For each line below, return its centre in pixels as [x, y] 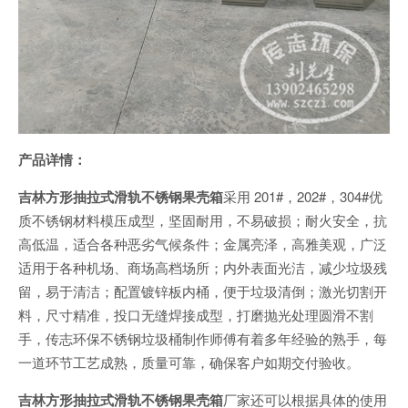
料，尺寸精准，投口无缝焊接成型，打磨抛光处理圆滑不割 [196, 315]
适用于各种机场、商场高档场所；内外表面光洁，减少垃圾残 [203, 267]
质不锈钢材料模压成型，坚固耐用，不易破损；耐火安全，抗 [203, 220]
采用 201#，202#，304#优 [303, 196]
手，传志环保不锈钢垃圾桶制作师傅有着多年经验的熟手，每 [203, 338]
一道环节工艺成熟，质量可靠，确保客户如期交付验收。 [189, 362]
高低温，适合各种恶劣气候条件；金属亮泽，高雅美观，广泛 [203, 244]
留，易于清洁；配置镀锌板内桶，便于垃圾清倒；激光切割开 [203, 291]
